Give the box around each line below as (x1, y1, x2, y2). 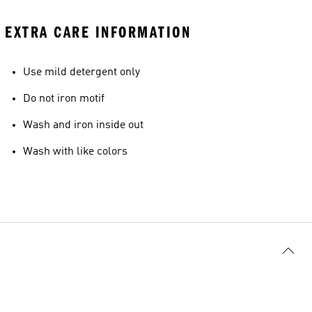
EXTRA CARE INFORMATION (5, 23, 191, 42)
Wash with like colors (23, 146, 127, 157)
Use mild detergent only (23, 67, 140, 78)
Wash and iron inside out (23, 120, 143, 131)
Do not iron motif (23, 93, 104, 104)
